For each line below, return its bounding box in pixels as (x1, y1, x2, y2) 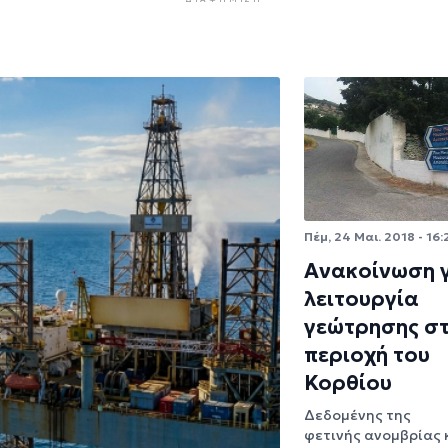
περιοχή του (304, 341, 430, 368)
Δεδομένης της (304, 405, 411, 424)
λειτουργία (304, 285, 419, 312)
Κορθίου (304, 369, 392, 396)
